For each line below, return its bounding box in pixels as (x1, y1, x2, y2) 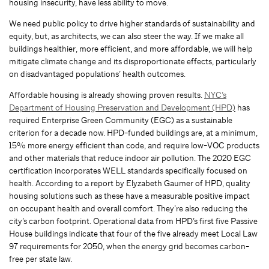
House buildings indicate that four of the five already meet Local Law (9, 228, 258, 240)
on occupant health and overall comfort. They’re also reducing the (9, 203, 247, 214)
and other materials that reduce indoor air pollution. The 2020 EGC (9, 153, 251, 164)
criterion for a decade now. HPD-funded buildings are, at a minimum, (9, 127, 258, 139)
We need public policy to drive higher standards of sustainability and (9, 18, 255, 29)
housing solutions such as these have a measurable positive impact (9, 190, 250, 202)
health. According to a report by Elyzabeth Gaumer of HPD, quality (9, 178, 250, 189)
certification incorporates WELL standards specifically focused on (9, 165, 247, 177)
